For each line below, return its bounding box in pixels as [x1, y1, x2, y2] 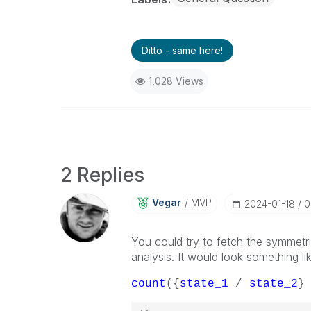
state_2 [249, 278, 298, 290]
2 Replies [60, 163, 144, 187]
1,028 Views [148, 75, 203, 87]
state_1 [179, 278, 228, 290]
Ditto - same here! [141, 44, 223, 56]
